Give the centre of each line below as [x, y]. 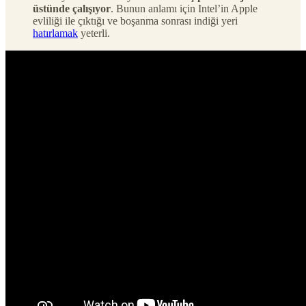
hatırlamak [55, 33]
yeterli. [94, 33]
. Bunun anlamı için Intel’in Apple [184, 8]
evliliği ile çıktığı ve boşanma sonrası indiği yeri [135, 20]
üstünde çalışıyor [72, 8]
